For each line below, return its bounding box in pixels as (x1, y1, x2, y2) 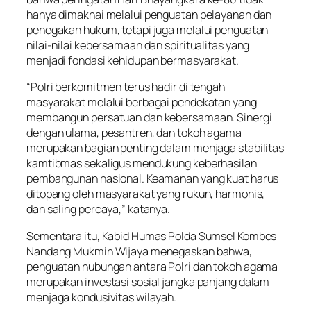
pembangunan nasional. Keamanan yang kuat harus (26, 171, 279, 187)
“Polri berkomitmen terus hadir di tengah (26, 79, 225, 95)
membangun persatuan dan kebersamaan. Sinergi (26, 110, 272, 126)
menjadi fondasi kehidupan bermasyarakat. (26, 53, 239, 69)
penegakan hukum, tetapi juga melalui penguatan (26, 22, 269, 38)
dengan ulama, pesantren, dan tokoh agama (26, 125, 242, 141)
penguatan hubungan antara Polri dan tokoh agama (26, 258, 278, 274)
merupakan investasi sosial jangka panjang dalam (26, 274, 270, 289)
